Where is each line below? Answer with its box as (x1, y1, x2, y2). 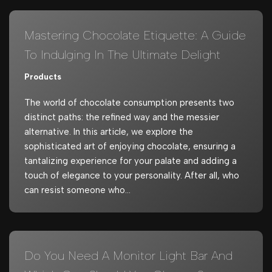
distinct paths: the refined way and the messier (24, 111, 219, 123)
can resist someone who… (24, 184, 133, 195)
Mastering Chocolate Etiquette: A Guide (24, 27, 246, 42)
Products (24, 71, 61, 81)
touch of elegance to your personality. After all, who (24, 169, 239, 181)
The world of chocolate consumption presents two (24, 97, 234, 108)
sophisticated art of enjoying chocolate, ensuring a (24, 140, 236, 152)
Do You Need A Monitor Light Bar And (24, 248, 233, 263)
